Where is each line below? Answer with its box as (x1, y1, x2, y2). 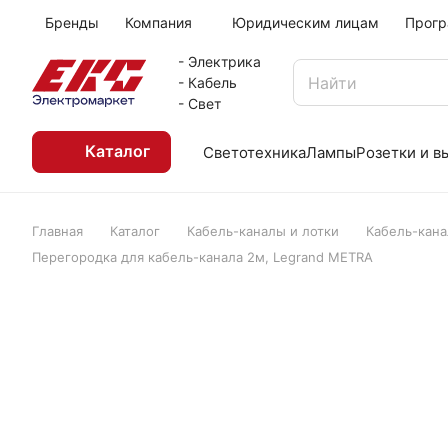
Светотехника (203, 142, 306, 162)
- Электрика (177, 53, 261, 70)
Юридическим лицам (232, 14, 379, 31)
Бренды (45, 14, 99, 31)
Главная (32, 223, 83, 239)
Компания (125, 14, 192, 31)
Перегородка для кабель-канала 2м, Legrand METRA (32, 249, 373, 265)
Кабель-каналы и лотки (187, 223, 339, 239)
